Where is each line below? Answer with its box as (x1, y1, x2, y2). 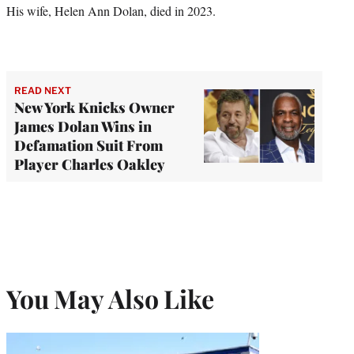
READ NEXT (14, 84, 71, 96)
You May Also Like (6, 281, 214, 316)
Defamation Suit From (14, 135, 163, 155)
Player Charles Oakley (14, 154, 165, 174)
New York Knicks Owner (14, 97, 175, 117)
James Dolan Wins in (14, 116, 152, 136)
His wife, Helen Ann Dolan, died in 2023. (6, 2, 216, 19)
